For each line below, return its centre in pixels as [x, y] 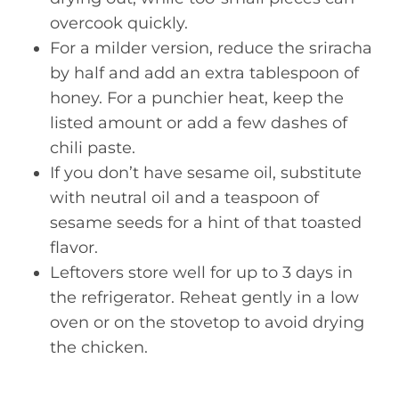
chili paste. [93, 148]
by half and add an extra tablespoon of [204, 73]
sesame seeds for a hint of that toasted [206, 223]
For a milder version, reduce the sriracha [211, 48]
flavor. [74, 248]
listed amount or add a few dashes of [199, 123]
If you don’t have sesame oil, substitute [206, 173]
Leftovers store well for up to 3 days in [201, 273]
